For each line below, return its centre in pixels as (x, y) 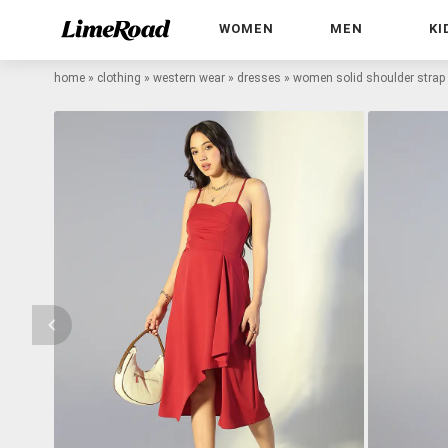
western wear (189, 77)
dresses (259, 77)
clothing (119, 77)
